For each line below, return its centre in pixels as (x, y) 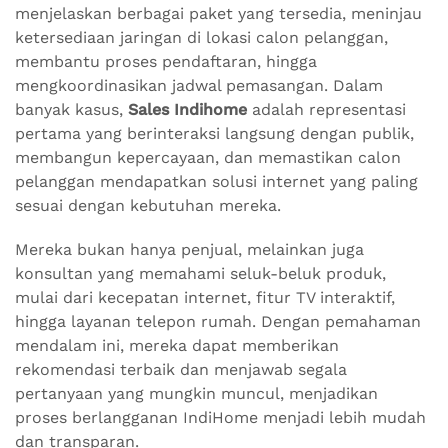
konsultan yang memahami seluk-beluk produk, (200, 274)
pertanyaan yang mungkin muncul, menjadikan (196, 394)
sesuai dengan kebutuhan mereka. (148, 206)
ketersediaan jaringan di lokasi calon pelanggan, (201, 38)
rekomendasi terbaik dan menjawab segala (181, 370)
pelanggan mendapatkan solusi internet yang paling (216, 182)
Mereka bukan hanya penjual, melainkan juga (189, 250)
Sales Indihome (187, 110)
